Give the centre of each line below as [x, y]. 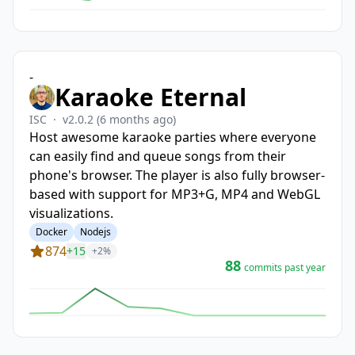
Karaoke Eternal [151, 97]
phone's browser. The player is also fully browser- [177, 175]
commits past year [285, 267]
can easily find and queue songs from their [158, 156]
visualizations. [71, 213]
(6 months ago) [136, 119]
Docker [52, 232]
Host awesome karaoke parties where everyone [173, 137]
